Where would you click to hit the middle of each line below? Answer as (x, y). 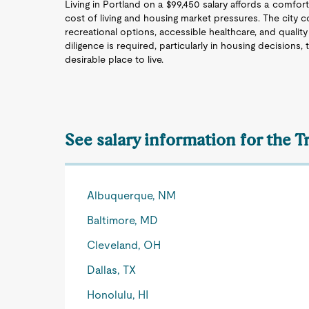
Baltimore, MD (123, 220)
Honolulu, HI (118, 295)
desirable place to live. (114, 59)
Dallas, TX (112, 270)
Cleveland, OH (124, 245)
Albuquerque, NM (132, 196)
